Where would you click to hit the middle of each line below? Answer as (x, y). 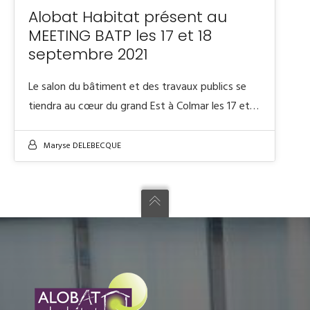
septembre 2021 (88, 54)
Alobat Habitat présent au (128, 17)
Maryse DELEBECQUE (82, 146)
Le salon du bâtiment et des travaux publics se (137, 87)
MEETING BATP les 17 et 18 (120, 36)
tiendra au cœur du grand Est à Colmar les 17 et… (144, 107)
